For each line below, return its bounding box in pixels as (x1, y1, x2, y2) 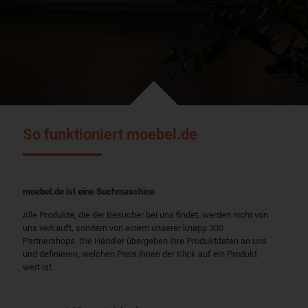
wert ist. (23, 261, 54, 272)
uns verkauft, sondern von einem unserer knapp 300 (23, 222, 223, 233)
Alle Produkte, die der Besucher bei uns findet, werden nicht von (23, 209, 268, 220)
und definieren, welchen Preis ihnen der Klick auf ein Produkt (23, 248, 257, 259)
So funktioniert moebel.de (23, 126, 197, 143)
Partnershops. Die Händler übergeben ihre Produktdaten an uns (23, 235, 267, 246)
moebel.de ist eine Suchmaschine (23, 186, 155, 197)
